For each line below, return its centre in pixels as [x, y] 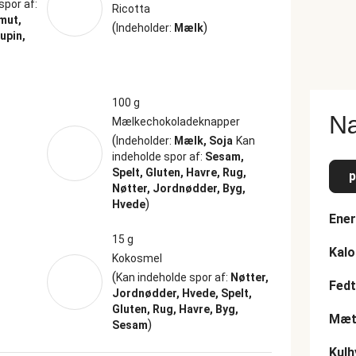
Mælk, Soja [203, 141]
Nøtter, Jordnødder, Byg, [178, 188]
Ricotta [131, 9]
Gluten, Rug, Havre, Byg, [175, 309]
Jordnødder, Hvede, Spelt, [182, 293]
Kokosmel [137, 258]
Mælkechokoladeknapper [176, 122]
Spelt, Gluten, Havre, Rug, [179, 172]
